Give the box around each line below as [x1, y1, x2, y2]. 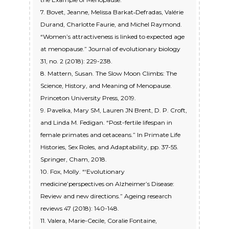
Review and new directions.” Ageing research [40, 192, 172, 200]
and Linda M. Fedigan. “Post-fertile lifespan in [40, 119, 172, 127]
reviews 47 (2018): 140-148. [40, 204, 119, 213]
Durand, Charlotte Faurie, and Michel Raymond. [40, 20, 182, 29]
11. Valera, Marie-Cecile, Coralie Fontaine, [40, 217, 157, 225]
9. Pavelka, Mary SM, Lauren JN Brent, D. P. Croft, [40, 106, 187, 114]
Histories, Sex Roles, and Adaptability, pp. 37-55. [40, 143, 178, 151]
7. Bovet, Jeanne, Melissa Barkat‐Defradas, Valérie [40, 8, 184, 16]
